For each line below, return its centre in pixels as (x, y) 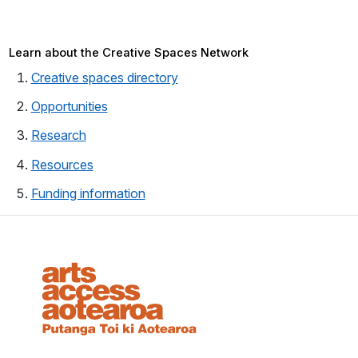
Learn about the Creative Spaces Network (128, 52)
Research (58, 135)
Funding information (88, 194)
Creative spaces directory (104, 77)
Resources (62, 164)
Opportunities (69, 107)
